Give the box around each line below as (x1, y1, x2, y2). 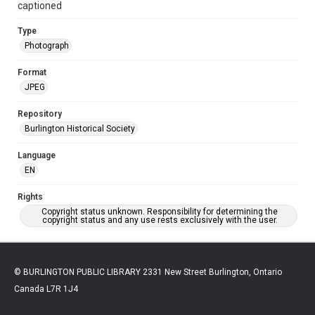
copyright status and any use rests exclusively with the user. (41, 214, 278, 225)
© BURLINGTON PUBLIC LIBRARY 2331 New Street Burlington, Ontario (14, 266, 282, 277)
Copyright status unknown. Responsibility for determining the (41, 206, 278, 217)
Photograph (25, 40, 69, 51)
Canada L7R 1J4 (14, 283, 78, 294)
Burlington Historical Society (25, 123, 135, 134)
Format (18, 67, 46, 77)
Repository (18, 108, 62, 119)
